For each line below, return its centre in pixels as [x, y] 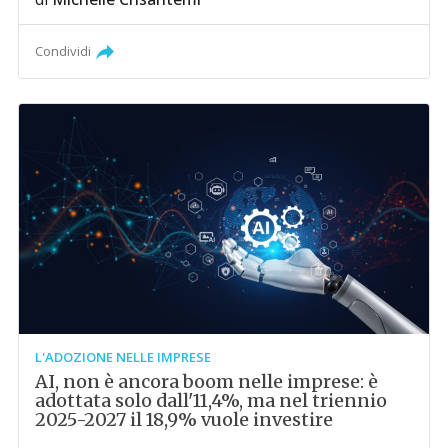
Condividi [63, 50]
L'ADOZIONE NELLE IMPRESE [123, 357]
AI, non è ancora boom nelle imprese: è [207, 382]
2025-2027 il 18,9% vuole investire [184, 420]
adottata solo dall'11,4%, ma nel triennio [211, 401]
